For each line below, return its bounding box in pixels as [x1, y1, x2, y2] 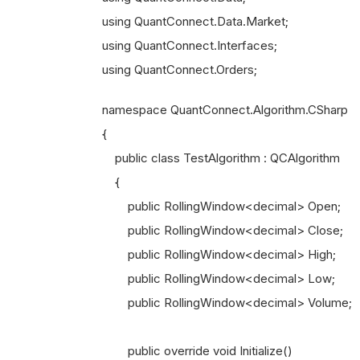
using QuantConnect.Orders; [102, 62, 257, 77]
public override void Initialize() [102, 343, 292, 358]
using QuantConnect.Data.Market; [102, 14, 288, 29]
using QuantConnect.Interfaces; [102, 38, 277, 53]
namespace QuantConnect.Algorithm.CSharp [102, 102, 348, 117]
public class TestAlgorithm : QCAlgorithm [102, 150, 340, 166]
